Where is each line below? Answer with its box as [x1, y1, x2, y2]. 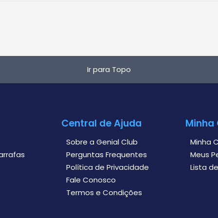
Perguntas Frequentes [66, 149, 147, 160]
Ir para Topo [87, 64, 131, 75]
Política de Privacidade [66, 162, 149, 173]
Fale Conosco [66, 175, 116, 185]
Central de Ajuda [61, 117, 142, 130]
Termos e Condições [66, 187, 142, 198]
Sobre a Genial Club [66, 137, 138, 147]
